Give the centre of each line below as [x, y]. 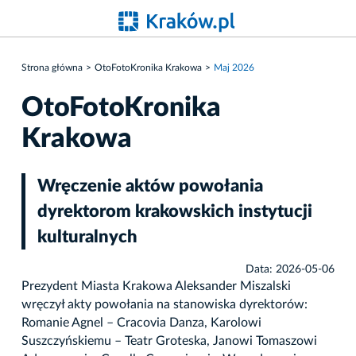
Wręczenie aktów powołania [150, 186]
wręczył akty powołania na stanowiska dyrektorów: [164, 304]
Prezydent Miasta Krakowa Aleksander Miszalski [156, 286]
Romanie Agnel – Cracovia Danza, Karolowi [141, 322]
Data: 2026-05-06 [290, 269]
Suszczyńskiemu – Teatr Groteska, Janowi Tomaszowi [169, 341]
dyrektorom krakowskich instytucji [175, 211]
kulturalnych [87, 236]
